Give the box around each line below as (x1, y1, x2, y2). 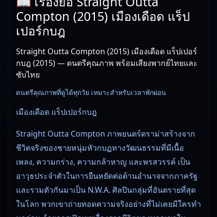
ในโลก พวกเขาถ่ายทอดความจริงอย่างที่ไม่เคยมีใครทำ (16, 198, 201, 209)
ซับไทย (16, 69, 40, 80)
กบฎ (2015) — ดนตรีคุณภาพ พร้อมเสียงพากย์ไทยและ (16, 57, 198, 68)
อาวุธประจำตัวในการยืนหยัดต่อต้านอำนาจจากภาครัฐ (16, 170, 198, 181)
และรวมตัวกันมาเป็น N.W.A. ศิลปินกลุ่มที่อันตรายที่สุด (16, 184, 196, 195)
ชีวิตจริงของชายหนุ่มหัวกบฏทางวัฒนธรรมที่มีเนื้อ (16, 142, 184, 153)
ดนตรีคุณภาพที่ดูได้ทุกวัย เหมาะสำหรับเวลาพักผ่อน (16, 87, 166, 97)
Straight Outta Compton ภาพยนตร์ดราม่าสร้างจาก (16, 128, 195, 139)
